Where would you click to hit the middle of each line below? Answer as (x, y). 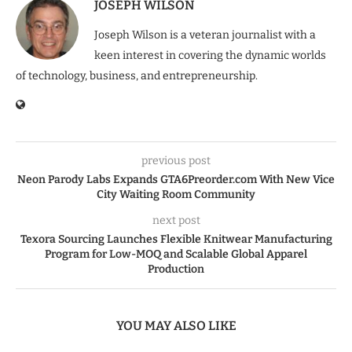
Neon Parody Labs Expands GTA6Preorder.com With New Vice (176, 180)
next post (176, 221)
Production (176, 269)
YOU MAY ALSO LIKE (176, 326)
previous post (176, 161)
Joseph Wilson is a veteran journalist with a (205, 35)
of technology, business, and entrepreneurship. (137, 76)
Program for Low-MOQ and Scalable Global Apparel (176, 255)
